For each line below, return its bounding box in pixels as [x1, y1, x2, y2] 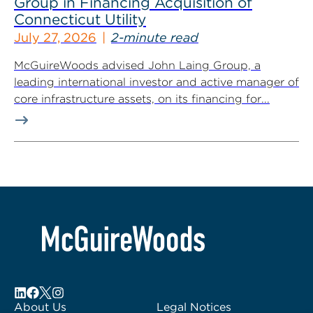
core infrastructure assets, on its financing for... [14, 92, 270, 105]
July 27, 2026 [14, 30, 96, 45]
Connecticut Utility [14, 10, 146, 28]
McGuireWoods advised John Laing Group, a [14, 59, 261, 72]
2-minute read [111, 30, 198, 45]
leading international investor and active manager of [14, 75, 299, 89]
